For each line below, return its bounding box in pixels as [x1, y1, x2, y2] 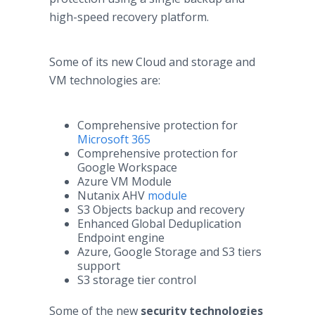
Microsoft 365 [77, 131, 150, 147]
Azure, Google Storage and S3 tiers [77, 244, 262, 259]
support [77, 258, 123, 274]
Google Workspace [77, 160, 177, 175]
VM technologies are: [49, 72, 163, 88]
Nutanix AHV [77, 188, 148, 203]
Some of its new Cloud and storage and [49, 54, 255, 70]
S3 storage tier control [77, 272, 196, 288]
